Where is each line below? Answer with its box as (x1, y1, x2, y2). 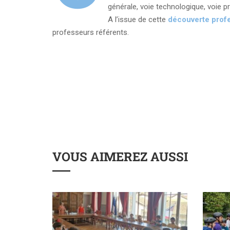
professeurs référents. (52, 27, 129, 37)
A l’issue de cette (107, 14, 168, 24)
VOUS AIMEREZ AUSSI (52, 148, 188, 165)
